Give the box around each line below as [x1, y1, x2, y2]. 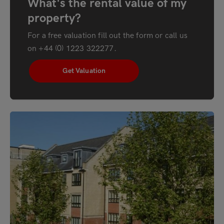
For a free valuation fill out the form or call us [27, 31, 187, 41]
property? [27, 10, 81, 25]
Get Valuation [62, 66, 106, 75]
